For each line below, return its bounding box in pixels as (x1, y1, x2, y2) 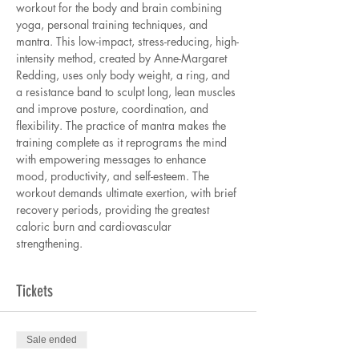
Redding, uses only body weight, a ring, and (16, 67, 233, 83)
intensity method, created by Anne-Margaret (16, 50, 230, 66)
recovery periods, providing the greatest (16, 202, 212, 217)
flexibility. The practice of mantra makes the (16, 118, 229, 133)
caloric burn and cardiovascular (16, 219, 175, 234)
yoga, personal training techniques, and (16, 17, 211, 32)
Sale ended (26, 334, 77, 345)
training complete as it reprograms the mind (16, 135, 230, 150)
